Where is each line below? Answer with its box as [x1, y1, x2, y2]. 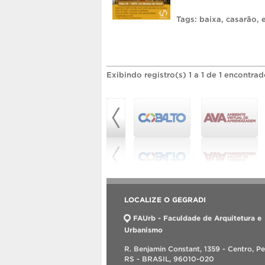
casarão [226, 15, 257, 24]
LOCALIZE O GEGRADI [124, 196, 206, 203]
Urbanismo [124, 226, 163, 234]
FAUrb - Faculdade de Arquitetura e [133, 214, 261, 222]
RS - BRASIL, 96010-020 [124, 255, 214, 263]
